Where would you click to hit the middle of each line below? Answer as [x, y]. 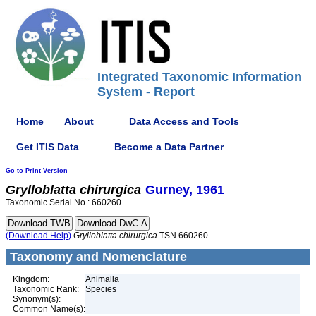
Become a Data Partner [169, 146]
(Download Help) [38, 236]
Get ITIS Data [48, 146]
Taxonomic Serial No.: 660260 [63, 202]
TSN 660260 [183, 236]
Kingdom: [31, 279]
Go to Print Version [37, 171]
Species [101, 289]
